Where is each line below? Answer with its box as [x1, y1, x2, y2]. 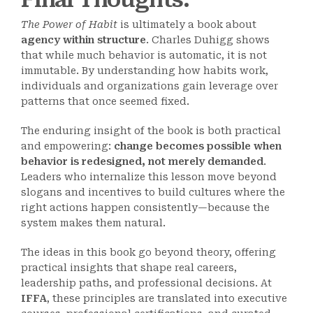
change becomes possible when [114, 140, 282, 152]
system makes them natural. [21, 217, 166, 228]
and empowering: [21, 140, 114, 152]
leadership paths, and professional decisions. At [21, 277, 272, 289]
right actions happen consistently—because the [21, 202, 270, 213]
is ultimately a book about [117, 19, 256, 30]
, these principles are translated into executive [47, 293, 287, 304]
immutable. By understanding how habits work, [21, 65, 268, 76]
